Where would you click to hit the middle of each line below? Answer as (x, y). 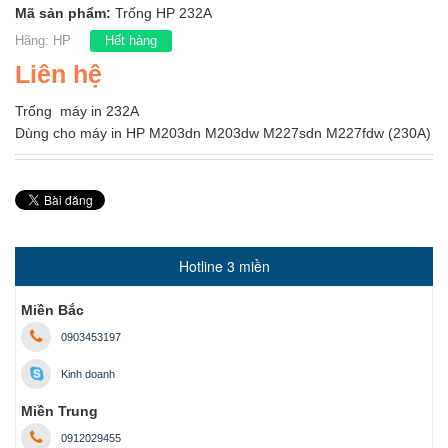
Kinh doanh (88, 374)
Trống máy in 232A (77, 111)
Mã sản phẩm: (65, 13)
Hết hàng (131, 40)
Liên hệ (58, 74)
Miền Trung (59, 411)
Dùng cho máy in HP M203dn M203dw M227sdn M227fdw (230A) (223, 133)
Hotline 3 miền (224, 266)
